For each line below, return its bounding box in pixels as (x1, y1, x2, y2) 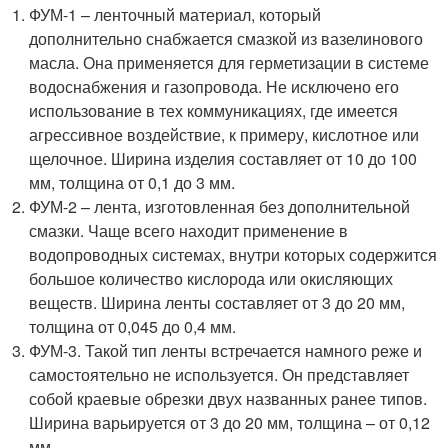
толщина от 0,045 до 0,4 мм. (29, 315, 237, 338)
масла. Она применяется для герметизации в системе (29, 51, 430, 74)
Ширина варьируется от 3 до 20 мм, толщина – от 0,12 (29, 411, 431, 434)
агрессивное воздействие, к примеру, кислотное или (29, 123, 420, 146)
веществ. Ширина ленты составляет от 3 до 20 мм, (29, 291, 406, 314)
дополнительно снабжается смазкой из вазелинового (29, 27, 424, 50)
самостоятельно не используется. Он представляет (29, 363, 410, 386)
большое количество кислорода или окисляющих (29, 267, 394, 290)
